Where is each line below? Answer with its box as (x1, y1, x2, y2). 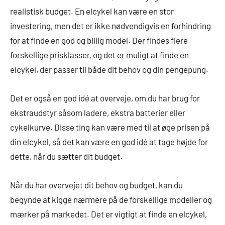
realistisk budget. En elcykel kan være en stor (10, 6, 174, 16)
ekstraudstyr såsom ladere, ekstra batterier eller (10, 107, 185, 118)
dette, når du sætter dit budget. (10, 151, 123, 161)
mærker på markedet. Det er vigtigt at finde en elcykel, (10, 209, 207, 219)
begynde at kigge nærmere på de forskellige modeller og (10, 194, 212, 204)
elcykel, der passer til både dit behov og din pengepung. (10, 64, 208, 74)
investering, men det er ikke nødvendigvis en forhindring (10, 21, 211, 31)
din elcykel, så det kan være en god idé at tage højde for (10, 137, 208, 147)
